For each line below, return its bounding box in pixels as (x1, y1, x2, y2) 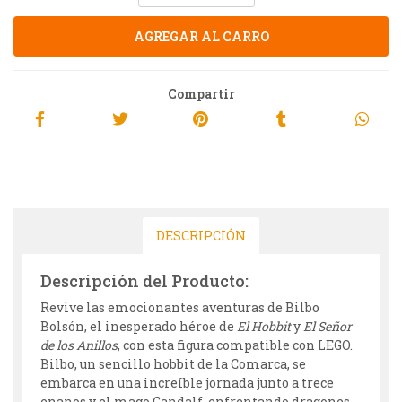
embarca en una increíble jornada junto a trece (40, 374, 334, 392)
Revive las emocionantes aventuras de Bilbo (40, 299, 319, 317)
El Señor (303, 318, 352, 336)
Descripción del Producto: (40, 270, 249, 293)
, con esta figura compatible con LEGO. (118, 336, 353, 354)
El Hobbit (237, 318, 291, 336)
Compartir (167, 85, 235, 103)
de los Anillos (40, 336, 118, 354)
